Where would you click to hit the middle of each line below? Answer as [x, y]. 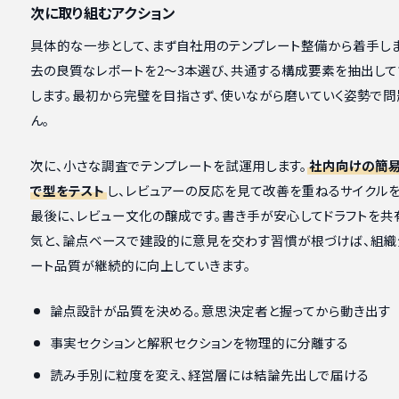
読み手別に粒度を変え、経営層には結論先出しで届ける [209, 374]
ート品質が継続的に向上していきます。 [140, 265]
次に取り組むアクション [102, 13]
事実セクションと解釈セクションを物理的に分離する [199, 342]
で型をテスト [67, 191]
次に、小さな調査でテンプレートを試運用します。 [168, 166]
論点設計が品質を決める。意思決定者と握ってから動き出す [220, 310]
